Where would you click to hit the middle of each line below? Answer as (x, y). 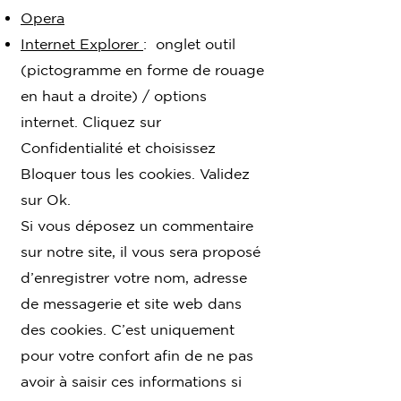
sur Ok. (46, 199)
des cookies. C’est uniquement (128, 329)
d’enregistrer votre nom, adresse (134, 277)
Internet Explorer (82, 43)
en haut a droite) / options (114, 95)
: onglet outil (189, 43)
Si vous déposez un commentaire (137, 225)
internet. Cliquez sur (91, 121)
